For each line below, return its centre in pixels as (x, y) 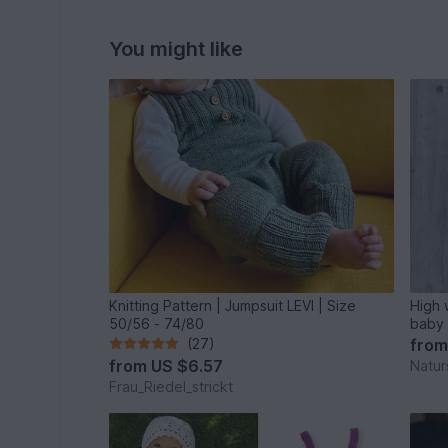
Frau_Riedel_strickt (171, 386)
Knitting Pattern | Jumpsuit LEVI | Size (233, 305)
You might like (176, 49)
